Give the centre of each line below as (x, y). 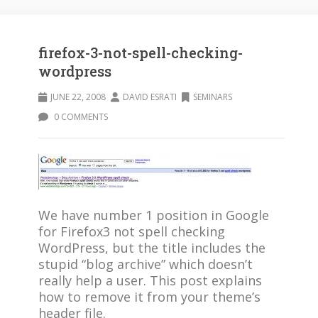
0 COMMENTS (80, 117)
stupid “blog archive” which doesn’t (146, 264)
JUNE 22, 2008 (78, 97)
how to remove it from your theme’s (149, 297)
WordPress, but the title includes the (152, 248)
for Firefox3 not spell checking (132, 231)
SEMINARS (213, 97)
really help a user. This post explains (150, 280)
